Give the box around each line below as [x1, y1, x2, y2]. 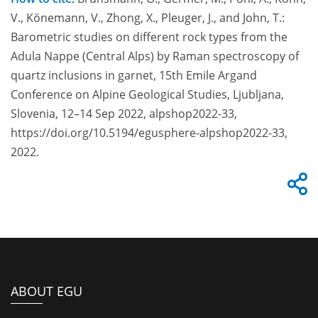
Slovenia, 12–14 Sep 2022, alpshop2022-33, [11, 105, 237, 121]
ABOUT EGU [11, 282, 82, 300]
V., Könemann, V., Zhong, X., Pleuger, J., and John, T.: [11, 9, 285, 26]
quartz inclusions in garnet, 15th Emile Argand [11, 67, 257, 83]
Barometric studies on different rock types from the [11, 28, 287, 45]
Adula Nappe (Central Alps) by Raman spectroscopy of [11, 48, 299, 64]
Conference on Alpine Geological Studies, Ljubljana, [11, 86, 284, 102]
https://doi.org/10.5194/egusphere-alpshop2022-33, [11, 124, 287, 141]
